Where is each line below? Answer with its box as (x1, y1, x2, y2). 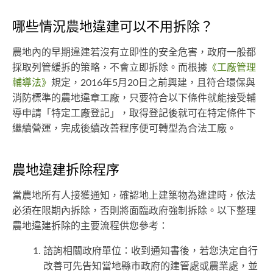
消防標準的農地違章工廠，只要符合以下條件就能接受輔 (12, 93, 256, 104)
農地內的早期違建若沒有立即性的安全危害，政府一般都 (12, 48, 256, 58)
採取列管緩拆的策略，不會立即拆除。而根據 (12, 63, 207, 73)
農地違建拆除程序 (12, 163, 119, 177)
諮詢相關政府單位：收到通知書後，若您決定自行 (43, 246, 258, 257)
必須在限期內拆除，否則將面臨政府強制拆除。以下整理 (12, 206, 256, 216)
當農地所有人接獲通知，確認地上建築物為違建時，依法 (12, 191, 256, 201)
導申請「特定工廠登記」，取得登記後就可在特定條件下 (12, 108, 256, 119)
